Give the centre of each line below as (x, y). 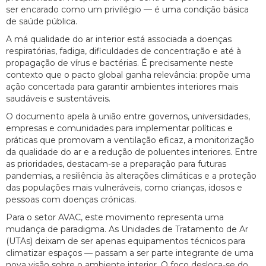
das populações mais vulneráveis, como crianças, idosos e (124, 187)
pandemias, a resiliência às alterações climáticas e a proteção (131, 175)
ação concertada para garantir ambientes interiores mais (122, 86)
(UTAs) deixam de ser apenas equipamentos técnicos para (126, 241)
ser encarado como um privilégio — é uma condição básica (127, 9)
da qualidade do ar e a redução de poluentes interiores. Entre (132, 152)
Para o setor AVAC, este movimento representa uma (115, 217)
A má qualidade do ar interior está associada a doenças (119, 39)
